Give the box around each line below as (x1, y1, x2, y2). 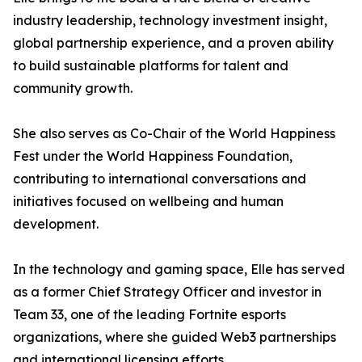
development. (13, 216, 99, 233)
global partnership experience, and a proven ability (13, 35, 334, 52)
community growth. (13, 80, 133, 97)
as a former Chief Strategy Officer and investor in (13, 284, 322, 301)
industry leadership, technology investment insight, (13, 12, 327, 29)
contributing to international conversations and (13, 170, 306, 187)
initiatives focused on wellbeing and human (13, 193, 284, 210)
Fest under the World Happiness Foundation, (13, 148, 293, 165)
